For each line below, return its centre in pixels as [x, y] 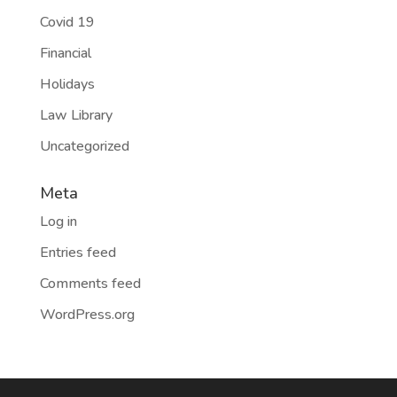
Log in [58, 222]
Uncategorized [84, 146]
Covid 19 [67, 22]
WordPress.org [87, 315]
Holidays [67, 84]
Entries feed [78, 253]
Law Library [76, 115]
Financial [65, 53]
